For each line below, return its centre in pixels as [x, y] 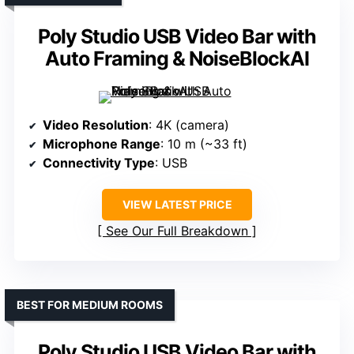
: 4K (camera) [189, 125]
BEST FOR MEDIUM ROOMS [90, 305]
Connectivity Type [99, 163]
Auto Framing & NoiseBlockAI [177, 59]
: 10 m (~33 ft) [204, 144]
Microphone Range [102, 144]
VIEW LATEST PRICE [177, 205]
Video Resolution [96, 125]
